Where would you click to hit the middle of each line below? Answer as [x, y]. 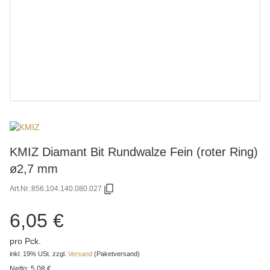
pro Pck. [25, 241]
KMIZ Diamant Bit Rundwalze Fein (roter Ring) [134, 151]
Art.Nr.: [20, 189]
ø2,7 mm [34, 168]
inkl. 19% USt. [30, 253]
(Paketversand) [117, 253]
